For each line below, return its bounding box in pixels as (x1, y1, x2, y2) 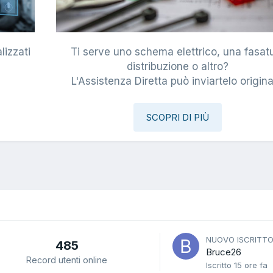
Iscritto (206, 260, 234, 271)
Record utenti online (26, 254, 107, 265)
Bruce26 (206, 246, 241, 258)
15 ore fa (234, 260, 268, 271)
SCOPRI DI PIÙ (146, 112, 209, 124)
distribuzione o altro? (127, 60, 229, 73)
